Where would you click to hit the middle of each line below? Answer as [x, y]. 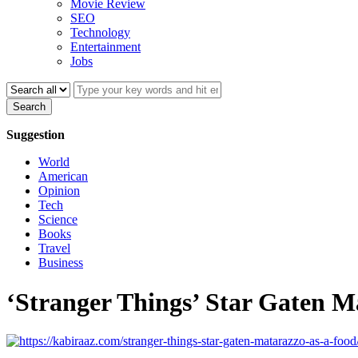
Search [29, 107]
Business [61, 263]
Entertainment [105, 47]
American [63, 177]
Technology [100, 33]
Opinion [59, 191]
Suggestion [36, 135]
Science [58, 220]
